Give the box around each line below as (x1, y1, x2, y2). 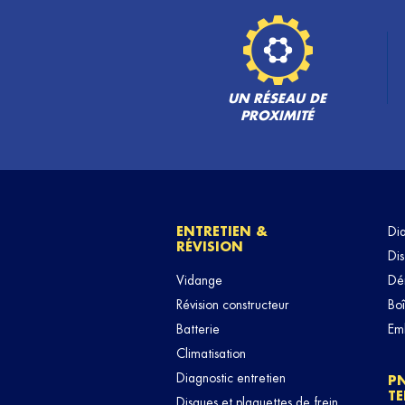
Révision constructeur (176, 298, 289, 311)
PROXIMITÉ (240, 109, 315, 122)
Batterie (176, 323, 220, 335)
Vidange (176, 274, 222, 287)
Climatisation (176, 347, 246, 360)
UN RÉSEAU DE (228, 92, 327, 105)
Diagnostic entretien (176, 372, 286, 384)
